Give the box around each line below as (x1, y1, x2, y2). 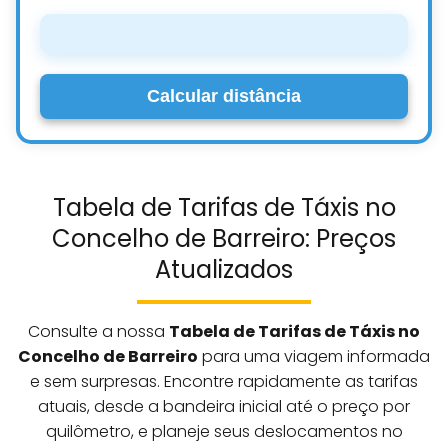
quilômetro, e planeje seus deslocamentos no (45, 420, 403, 444)
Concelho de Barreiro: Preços (52, 222, 396, 256)
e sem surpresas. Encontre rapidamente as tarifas (30, 370, 418, 394)
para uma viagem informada (198, 345, 430, 369)
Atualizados (155, 253, 293, 287)
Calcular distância (147, 86, 301, 107)
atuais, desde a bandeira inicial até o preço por (38, 395, 410, 419)
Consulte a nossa (28, 320, 169, 344)
